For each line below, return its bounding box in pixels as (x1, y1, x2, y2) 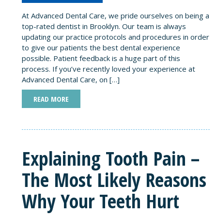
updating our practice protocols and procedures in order (22, 31, 209, 42)
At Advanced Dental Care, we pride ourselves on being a (22, 10, 209, 20)
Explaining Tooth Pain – (22, 144, 200, 171)
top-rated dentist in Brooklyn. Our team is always (22, 21, 186, 31)
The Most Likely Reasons (22, 166, 206, 193)
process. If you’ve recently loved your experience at (22, 63, 195, 74)
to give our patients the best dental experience (22, 42, 180, 52)
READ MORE (33, 93, 69, 104)
